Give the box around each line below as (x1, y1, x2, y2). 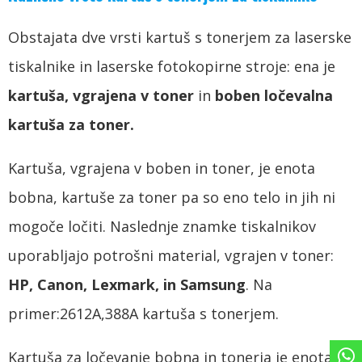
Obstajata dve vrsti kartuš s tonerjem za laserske (8, 27, 351, 47)
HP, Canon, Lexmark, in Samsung (8, 274, 246, 294)
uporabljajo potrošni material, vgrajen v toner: (8, 245, 334, 265)
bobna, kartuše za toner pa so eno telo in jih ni (8, 187, 335, 207)
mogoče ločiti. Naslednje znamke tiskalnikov (8, 216, 316, 236)
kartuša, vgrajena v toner (8, 85, 194, 105)
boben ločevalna (215, 85, 333, 105)
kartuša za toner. (8, 114, 134, 134)
